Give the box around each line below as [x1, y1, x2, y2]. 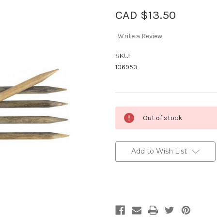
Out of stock [143, 114, 182, 123]
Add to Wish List [131, 147, 187, 156]
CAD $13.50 [115, 7, 176, 22]
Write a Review [117, 32, 162, 41]
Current [115, 107, 139, 115]
